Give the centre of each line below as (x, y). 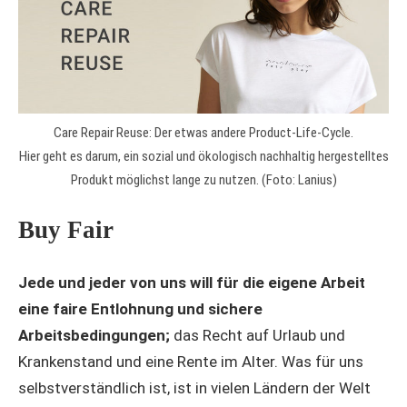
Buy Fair (66, 230)
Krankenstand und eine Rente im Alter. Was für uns (191, 361)
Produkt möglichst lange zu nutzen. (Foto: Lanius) (203, 179)
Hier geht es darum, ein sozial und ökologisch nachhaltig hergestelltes (203, 156)
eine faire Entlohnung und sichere (140, 308)
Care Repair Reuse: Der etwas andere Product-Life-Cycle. (203, 132)
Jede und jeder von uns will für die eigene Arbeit (192, 282)
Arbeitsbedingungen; (96, 335)
